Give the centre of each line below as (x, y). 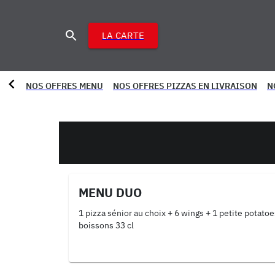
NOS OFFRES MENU (64, 86)
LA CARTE (123, 35)
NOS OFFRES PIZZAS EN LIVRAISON (185, 86)
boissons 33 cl (106, 225)
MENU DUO (110, 192)
